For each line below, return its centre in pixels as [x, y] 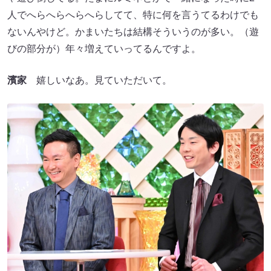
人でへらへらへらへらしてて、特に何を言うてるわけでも [133, 15]
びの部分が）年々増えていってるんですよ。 [104, 48]
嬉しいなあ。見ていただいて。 [99, 80]
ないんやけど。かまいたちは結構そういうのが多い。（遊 [133, 31]
